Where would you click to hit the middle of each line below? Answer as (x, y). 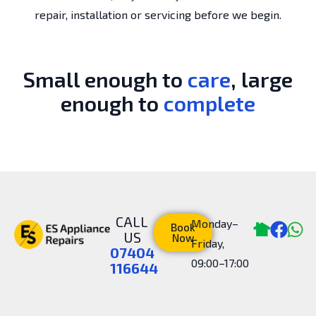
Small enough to (105, 79)
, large (262, 79)
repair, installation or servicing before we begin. (158, 14)
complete (209, 103)
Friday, (208, 243)
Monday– (215, 223)
